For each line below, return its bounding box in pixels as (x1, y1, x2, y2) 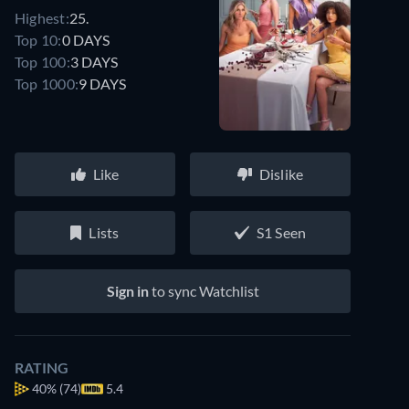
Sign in (106, 282, 149, 299)
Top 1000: (15, 74, 79, 92)
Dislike (258, 165, 304, 183)
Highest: (15, 8, 69, 26)
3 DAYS (69, 52, 118, 70)
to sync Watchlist (148, 282, 259, 299)
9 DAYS (79, 74, 127, 92)
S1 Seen (256, 224, 307, 241)
